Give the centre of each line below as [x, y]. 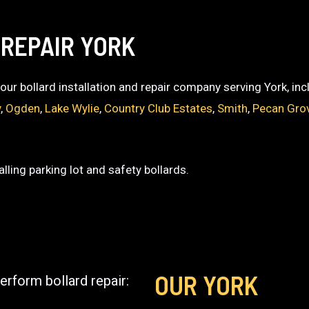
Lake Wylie [72, 108]
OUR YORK [206, 285]
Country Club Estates [159, 108]
